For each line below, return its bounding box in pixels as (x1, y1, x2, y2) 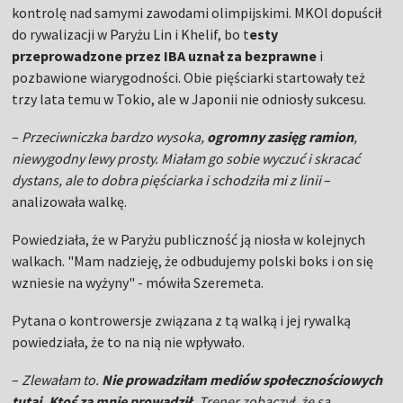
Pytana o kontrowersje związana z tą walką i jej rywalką (12, 311, 352, 329)
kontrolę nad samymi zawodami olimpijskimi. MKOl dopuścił (12, 4, 382, 22)
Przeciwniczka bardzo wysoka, (22, 128, 208, 146)
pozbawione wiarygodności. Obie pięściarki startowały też (12, 68, 366, 86)
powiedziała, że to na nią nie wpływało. (12, 333, 246, 351)
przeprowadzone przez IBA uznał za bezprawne (12, 47, 318, 65)
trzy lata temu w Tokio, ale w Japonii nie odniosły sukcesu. (12, 90, 367, 108)
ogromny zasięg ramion (207, 128, 354, 146)
